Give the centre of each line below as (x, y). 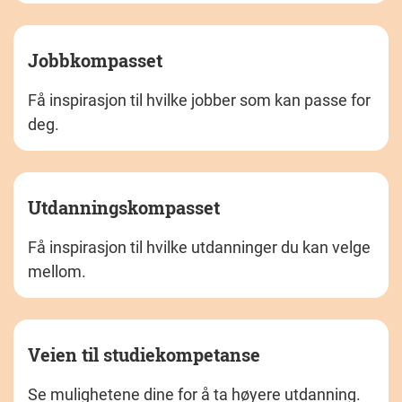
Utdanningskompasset (124, 207)
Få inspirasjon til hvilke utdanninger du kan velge (199, 247)
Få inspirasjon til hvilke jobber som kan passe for (199, 100)
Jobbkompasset (95, 60)
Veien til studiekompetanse (144, 354)
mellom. (57, 271)
